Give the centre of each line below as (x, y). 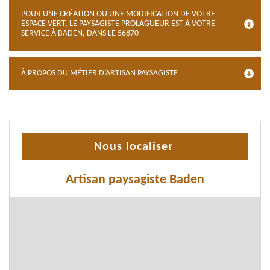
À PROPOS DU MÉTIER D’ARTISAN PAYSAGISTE (99, 73)
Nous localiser (133, 147)
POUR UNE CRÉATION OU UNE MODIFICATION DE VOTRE (118, 14)
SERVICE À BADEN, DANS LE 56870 (80, 33)
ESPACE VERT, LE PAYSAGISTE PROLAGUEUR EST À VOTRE (118, 24)
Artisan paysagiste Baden (135, 180)
